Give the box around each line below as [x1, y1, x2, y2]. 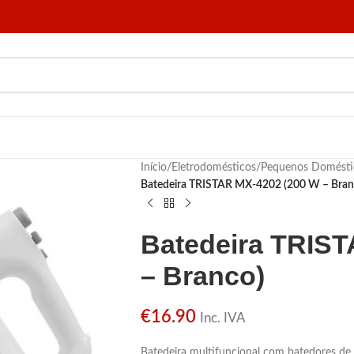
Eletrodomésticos [171, 162, 256, 173]
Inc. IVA [199, 311, 246, 325]
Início [140, 162, 167, 173]
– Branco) [140, 261, 265, 291]
